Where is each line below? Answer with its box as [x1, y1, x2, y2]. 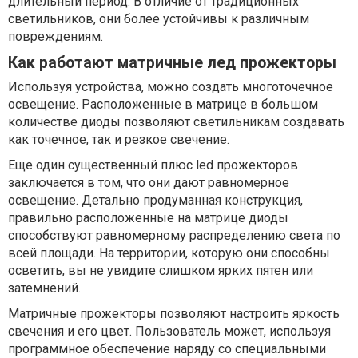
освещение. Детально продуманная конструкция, [8, 193, 303, 209]
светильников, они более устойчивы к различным [8, 11, 309, 27]
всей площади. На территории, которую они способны [8, 245, 330, 261]
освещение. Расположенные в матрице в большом [8, 97, 318, 113]
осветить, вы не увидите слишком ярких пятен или [8, 263, 313, 279]
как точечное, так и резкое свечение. [8, 132, 229, 148]
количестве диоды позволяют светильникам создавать [8, 114, 344, 130]
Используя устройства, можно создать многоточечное [8, 79, 333, 95]
